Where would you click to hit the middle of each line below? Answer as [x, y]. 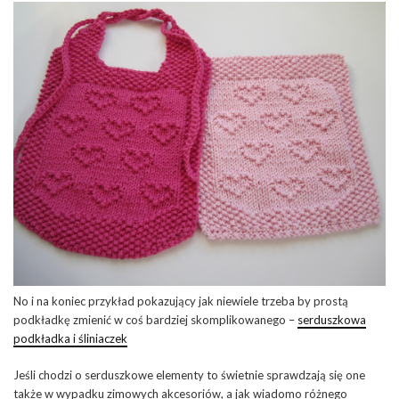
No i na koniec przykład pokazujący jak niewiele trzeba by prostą [181, 301]
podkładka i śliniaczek [70, 338]
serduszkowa [332, 319]
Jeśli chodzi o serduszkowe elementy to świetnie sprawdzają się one [189, 375]
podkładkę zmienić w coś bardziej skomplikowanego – [155, 319]
